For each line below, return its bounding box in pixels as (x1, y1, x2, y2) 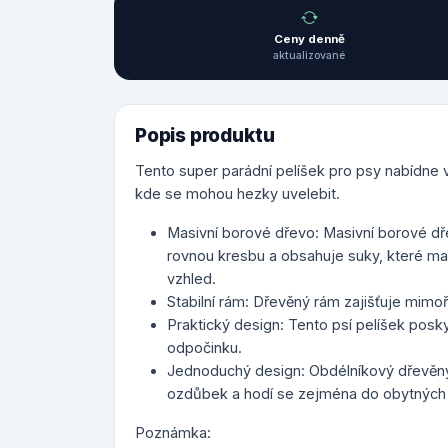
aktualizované (273, 49, 346, 62)
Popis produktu (135, 124, 275, 147)
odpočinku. (167, 339, 242, 356)
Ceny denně (273, 32, 345, 46)
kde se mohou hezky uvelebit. (135, 185, 340, 202)
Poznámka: (135, 424, 211, 441)
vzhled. (167, 270, 216, 287)
